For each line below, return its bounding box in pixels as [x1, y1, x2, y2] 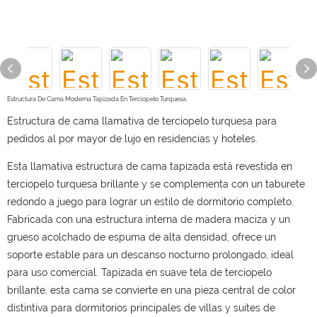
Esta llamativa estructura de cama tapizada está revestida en [7, 161, 292, 172]
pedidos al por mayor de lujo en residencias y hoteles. [7, 133, 258, 144]
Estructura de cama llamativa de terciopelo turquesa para [7, 115, 277, 127]
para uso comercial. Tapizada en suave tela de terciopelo [7, 267, 272, 278]
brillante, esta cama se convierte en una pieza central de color [7, 284, 296, 296]
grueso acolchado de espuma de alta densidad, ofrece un [7, 231, 276, 243]
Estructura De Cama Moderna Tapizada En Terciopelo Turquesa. [7, 96, 188, 103]
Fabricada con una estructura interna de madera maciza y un [7, 214, 290, 225]
